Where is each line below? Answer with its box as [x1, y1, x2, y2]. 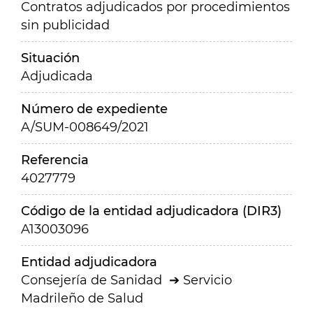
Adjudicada [21, 68, 93, 84]
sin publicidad [21, 17, 110, 33]
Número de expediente [21, 101, 168, 117]
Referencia [21, 152, 89, 168]
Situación [21, 50, 80, 66]
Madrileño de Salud [21, 291, 143, 306]
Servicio [183, 272, 232, 288]
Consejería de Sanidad [21, 272, 162, 288]
